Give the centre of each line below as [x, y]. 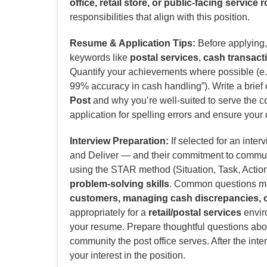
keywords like [100, 58]
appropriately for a [109, 213]
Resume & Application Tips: [133, 44]
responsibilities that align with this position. [160, 17]
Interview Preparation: [119, 141]
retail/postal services [195, 213]
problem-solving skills [119, 184]
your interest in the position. [128, 256]
